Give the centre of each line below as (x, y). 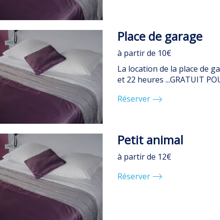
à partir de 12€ (144, 157)
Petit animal (150, 140)
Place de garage (160, 36)
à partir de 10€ (144, 53)
